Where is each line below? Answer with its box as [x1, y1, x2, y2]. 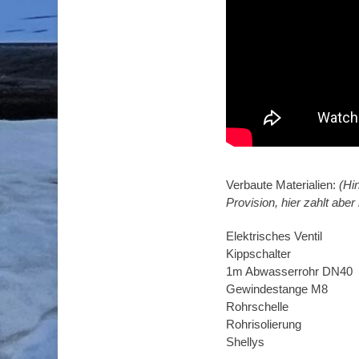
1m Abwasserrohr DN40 [226, 264, 353, 278]
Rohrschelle [226, 299, 288, 313]
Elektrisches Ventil [226, 228, 322, 243]
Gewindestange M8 [226, 281, 328, 296]
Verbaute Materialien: [226, 177, 339, 192]
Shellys [226, 334, 264, 349]
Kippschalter [226, 246, 291, 260]
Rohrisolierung [226, 317, 301, 331]
